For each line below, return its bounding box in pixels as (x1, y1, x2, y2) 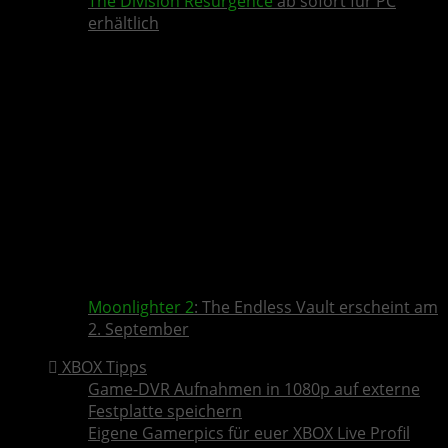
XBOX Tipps (58, 356, 147, 379)
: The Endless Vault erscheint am (194, 296, 438, 319)
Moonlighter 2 (88, 296, 194, 319)
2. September (88, 318, 189, 341)
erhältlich (88, 12, 159, 35)
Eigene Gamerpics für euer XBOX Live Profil (88, 422, 410, 445)
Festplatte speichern (88, 400, 242, 423)
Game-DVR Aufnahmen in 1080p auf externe (88, 378, 420, 401)
